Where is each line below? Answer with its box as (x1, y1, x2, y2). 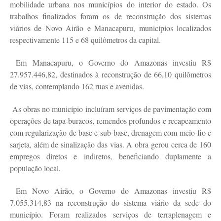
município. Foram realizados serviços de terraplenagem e (10, 209, 211, 220)
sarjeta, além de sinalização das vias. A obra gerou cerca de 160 (10, 139, 211, 150)
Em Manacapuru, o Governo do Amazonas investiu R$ (16, 57, 211, 68)
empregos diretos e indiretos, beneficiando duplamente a (10, 151, 211, 162)
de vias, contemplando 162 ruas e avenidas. (10, 81, 144, 92)
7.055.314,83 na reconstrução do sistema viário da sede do (10, 197, 211, 208)
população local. (10, 163, 61, 174)
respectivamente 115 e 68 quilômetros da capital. (10, 35, 161, 45)
